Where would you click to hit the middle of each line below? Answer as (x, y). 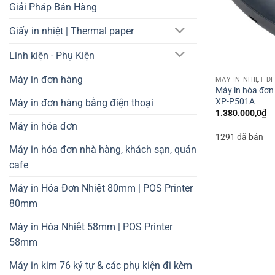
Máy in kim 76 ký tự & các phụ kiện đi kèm (101, 265)
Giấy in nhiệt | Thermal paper (72, 31)
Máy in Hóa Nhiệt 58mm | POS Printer (91, 227)
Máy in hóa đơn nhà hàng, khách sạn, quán (103, 149)
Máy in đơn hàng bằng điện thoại (81, 103)
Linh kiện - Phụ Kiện (52, 55)
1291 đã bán (239, 137)
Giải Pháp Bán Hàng (53, 7)
